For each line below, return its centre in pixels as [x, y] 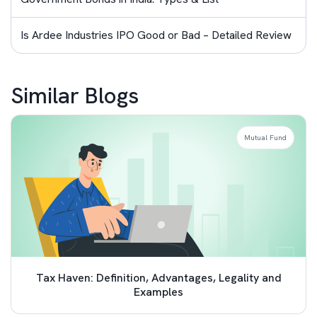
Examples [158, 292]
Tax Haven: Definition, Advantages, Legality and [158, 278]
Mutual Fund [265, 138]
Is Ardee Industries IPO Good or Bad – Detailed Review [156, 35]
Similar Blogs [75, 96]
